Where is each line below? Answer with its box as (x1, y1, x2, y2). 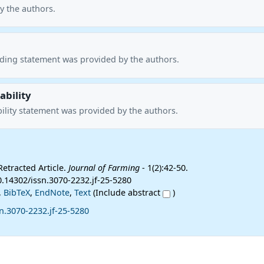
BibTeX (3, 187, 30, 199)
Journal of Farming (68, 162, 140, 174)
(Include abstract (90, 187, 163, 199)
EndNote (34, 187, 70, 199)
